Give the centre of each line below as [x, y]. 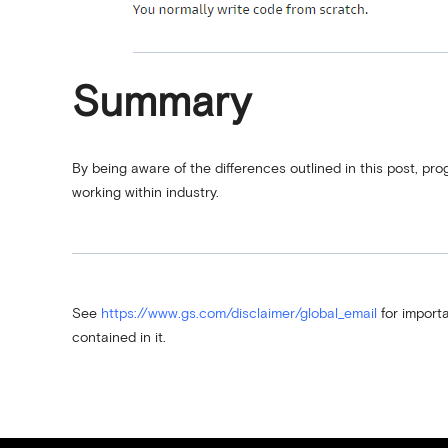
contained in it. [119, 338]
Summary [161, 104]
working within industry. [147, 193]
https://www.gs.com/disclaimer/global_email [239, 314]
